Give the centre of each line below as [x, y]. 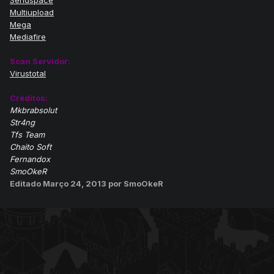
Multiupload [32, 13]
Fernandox [30, 159]
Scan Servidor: [40, 61]
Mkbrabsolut [33, 110]
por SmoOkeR [136, 184]
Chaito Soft [31, 147]
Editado [26, 184]
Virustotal [28, 74]
